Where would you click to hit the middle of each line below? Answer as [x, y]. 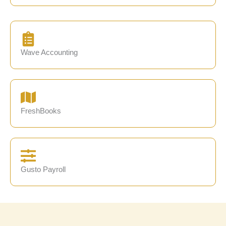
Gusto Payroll [43, 169]
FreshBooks [41, 111]
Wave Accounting [49, 52]
